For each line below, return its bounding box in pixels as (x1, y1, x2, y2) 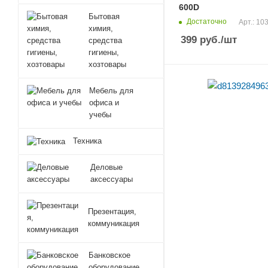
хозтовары (88, 60, 126, 69)
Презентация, (88, 206, 136, 216)
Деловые (90, 163, 123, 172)
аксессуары (90, 175, 133, 184)
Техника (73, 136, 102, 145)
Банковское (89, 251, 130, 260)
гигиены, (88, 48, 119, 57)
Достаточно (187, 17, 227, 26)
